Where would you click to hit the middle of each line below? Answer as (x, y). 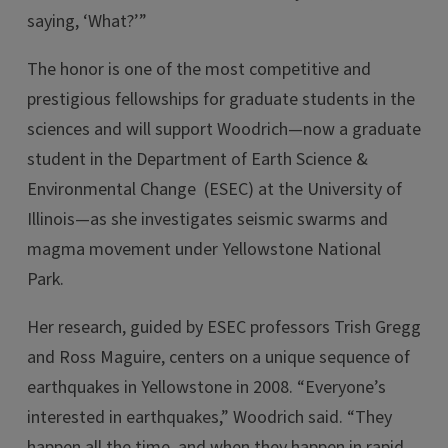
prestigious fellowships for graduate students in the (221, 99)
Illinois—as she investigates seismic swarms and (207, 219)
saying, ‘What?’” (87, 21)
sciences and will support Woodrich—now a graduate (224, 129)
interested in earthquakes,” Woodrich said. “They (209, 417)
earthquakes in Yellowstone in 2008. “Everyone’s (206, 387)
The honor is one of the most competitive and (199, 69)
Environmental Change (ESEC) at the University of (214, 189)
